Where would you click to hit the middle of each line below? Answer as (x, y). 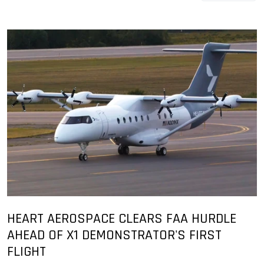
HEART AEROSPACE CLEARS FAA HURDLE (122, 219)
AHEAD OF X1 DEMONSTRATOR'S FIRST (114, 235)
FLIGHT (27, 252)
